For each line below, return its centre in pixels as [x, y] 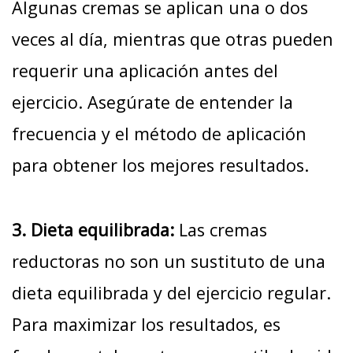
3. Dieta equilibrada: [93, 230]
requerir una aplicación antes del [145, 70]
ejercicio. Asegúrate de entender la [152, 102]
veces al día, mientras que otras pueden [173, 39]
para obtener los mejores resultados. [160, 165]
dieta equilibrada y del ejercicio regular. [171, 293]
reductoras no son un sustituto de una [169, 262]
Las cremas [221, 230]
